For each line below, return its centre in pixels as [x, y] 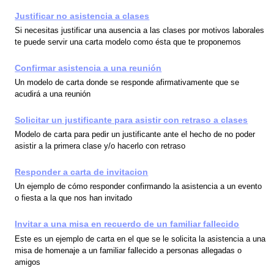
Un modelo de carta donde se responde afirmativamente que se [127, 83]
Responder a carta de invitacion [82, 172]
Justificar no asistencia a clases [82, 16]
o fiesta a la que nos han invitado [74, 198]
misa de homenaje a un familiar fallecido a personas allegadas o [128, 250]
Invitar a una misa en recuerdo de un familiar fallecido [127, 224]
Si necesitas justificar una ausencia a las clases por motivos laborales [140, 30]
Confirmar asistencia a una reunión [88, 68]
